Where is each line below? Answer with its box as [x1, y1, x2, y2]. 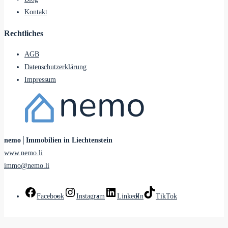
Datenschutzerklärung [24, 63, 87, 71]
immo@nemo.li [4, 162, 49, 170]
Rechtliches [4, 28, 43, 38]
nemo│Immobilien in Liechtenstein [4, 136, 112, 145]
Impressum [24, 76, 56, 84]
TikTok [156, 192, 177, 201]
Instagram [76, 192, 105, 201]
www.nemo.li [4, 149, 43, 157]
